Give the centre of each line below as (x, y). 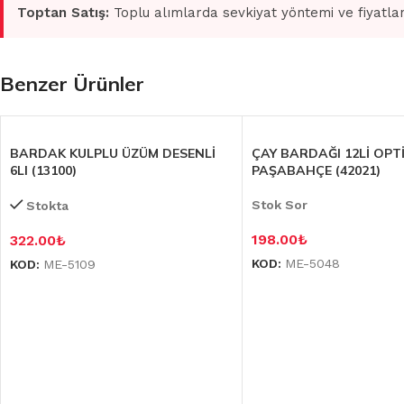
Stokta (48, 206)
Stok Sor (280, 205)
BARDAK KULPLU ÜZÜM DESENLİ (113, 153)
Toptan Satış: (63, 13)
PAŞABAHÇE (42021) (317, 170)
